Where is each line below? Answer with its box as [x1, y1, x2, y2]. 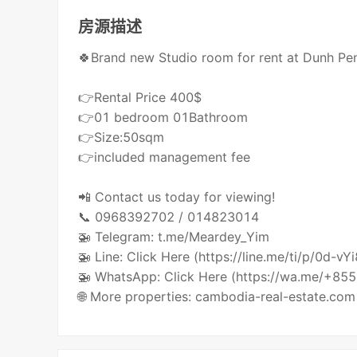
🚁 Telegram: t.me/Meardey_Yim [78, 229, 270, 245]
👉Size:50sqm [78, 129, 165, 146]
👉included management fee [78, 149, 251, 166]
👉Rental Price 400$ [78, 89, 202, 106]
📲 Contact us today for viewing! [78, 189, 276, 206]
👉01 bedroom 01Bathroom [78, 109, 249, 126]
